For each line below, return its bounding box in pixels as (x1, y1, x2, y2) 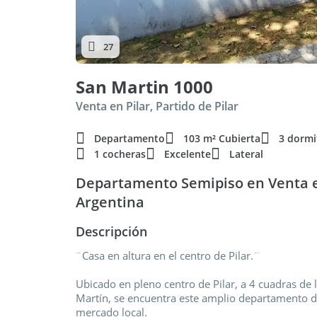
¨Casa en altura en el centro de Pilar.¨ (76, 248, 260, 263)
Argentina (76, 192, 144, 212)
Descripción (76, 223, 147, 240)
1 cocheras (94, 147, 146, 161)
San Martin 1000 (76, 75, 213, 98)
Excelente (164, 147, 211, 161)
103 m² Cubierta (183, 132, 260, 145)
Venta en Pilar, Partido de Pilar (76, 98, 238, 114)
